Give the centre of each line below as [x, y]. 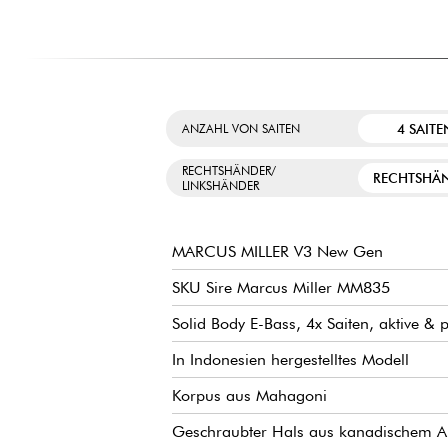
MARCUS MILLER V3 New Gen [277, 252]
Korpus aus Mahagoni [249, 396]
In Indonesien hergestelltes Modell [290, 360]
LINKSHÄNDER [220, 185]
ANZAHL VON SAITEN [241, 129]
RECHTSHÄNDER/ [229, 170]
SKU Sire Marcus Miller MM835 [281, 288]
